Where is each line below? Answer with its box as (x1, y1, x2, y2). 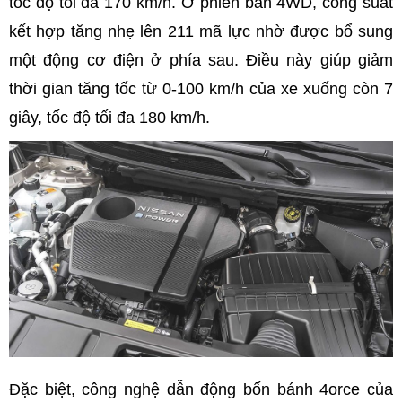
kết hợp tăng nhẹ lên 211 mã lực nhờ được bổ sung (9, 22, 393, 40)
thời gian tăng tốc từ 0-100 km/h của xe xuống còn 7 (9, 79, 393, 98)
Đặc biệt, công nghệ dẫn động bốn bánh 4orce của (9, 380, 393, 398)
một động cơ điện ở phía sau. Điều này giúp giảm (9, 50, 393, 69)
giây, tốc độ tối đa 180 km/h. (9, 108, 210, 127)
